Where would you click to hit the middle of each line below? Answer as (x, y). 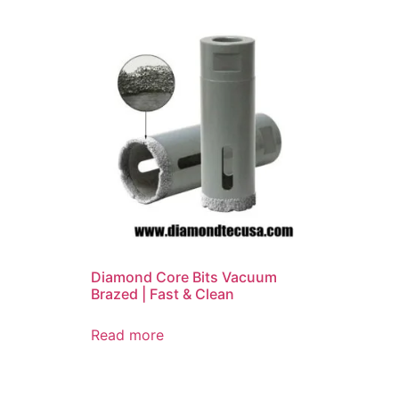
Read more (127, 335)
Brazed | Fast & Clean (163, 294)
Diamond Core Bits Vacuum (184, 277)
